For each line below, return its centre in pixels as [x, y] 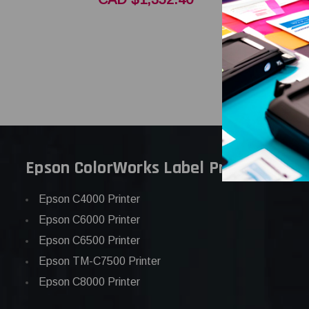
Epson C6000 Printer [89, 219]
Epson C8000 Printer [89, 281]
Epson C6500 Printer [89, 240]
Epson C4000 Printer [89, 199]
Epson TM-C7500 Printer [100, 261]
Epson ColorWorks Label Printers [148, 168]
